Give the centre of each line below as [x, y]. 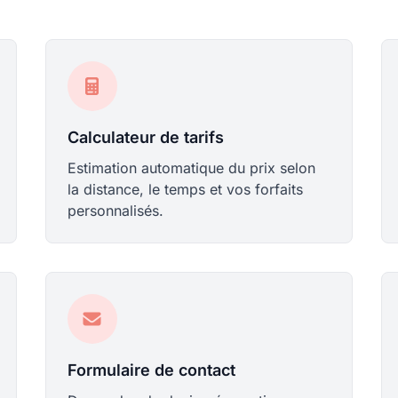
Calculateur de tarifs [145, 137]
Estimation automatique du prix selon [191, 168]
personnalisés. [115, 211]
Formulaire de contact [151, 370]
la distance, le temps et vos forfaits [185, 189]
